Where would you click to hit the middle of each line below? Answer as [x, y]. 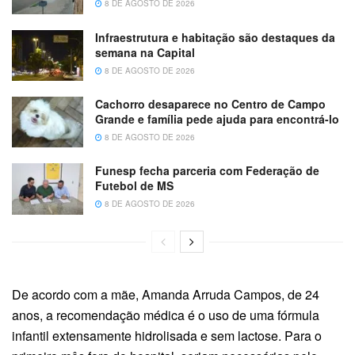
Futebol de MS [134, 186]
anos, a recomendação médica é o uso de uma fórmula [166, 315]
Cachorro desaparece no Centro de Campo [210, 104]
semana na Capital [145, 52]
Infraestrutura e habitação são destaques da [215, 37]
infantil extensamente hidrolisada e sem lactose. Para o [167, 335]
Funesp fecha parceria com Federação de [207, 171]
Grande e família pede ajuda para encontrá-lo [217, 119]
